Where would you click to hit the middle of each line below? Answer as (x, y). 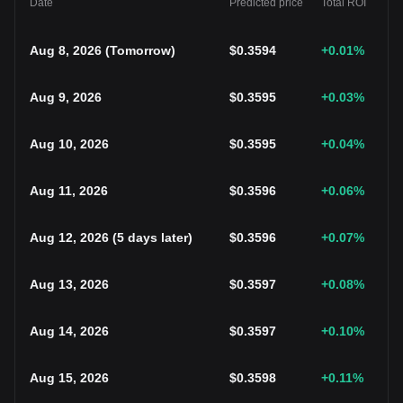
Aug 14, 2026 (69, 331)
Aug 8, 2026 (66, 50)
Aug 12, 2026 (69, 237)
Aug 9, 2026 (66, 97)
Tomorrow (140, 50)
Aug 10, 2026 (69, 144)
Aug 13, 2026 (69, 284)
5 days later (152, 237)
